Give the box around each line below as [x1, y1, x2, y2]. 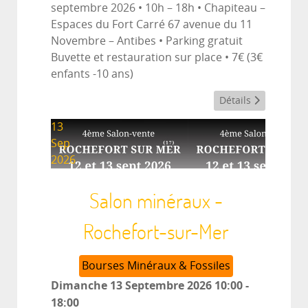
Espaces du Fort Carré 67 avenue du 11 [51, 17, 252, 31]
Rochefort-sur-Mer [82, 217, 229, 245]
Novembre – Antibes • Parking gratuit [51, 34, 243, 47]
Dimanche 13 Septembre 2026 [51, 277, 212, 293]
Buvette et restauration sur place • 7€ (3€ [51, 50, 263, 64]
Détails [219, 94, 254, 107]
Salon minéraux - [89, 186, 223, 214]
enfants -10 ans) [51, 67, 133, 80]
